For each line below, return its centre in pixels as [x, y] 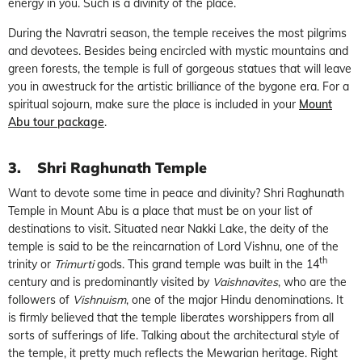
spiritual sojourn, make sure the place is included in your [154, 104]
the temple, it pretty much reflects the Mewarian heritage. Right [173, 353]
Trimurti [74, 264]
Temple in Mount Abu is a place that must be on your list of [160, 210]
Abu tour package [56, 122]
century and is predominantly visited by [110, 282]
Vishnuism [99, 299]
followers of [40, 299]
